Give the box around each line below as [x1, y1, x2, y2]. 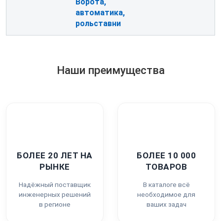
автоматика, [75, 7, 125, 17]
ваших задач [146, 200, 186, 208]
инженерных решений [19, 190, 91, 198]
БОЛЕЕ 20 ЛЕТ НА [17, 150, 93, 160]
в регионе [39, 200, 71, 208]
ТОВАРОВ [145, 161, 187, 172]
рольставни [75, 18, 121, 28]
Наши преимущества [56, 63, 165, 76]
